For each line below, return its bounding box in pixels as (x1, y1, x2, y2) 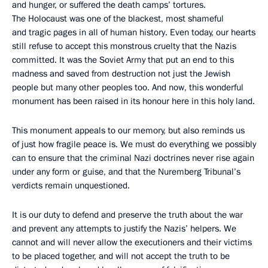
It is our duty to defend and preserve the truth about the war (12, 209, 243, 221)
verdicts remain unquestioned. (12, 179, 132, 191)
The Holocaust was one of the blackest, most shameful (12, 13, 224, 25)
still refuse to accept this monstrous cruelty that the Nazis (12, 40, 236, 52)
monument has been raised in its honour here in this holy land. (12, 95, 255, 107)
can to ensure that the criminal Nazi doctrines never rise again (12, 152, 254, 164)
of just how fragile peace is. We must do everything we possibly (12, 138, 256, 150)
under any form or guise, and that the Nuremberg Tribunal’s (12, 166, 240, 178)
